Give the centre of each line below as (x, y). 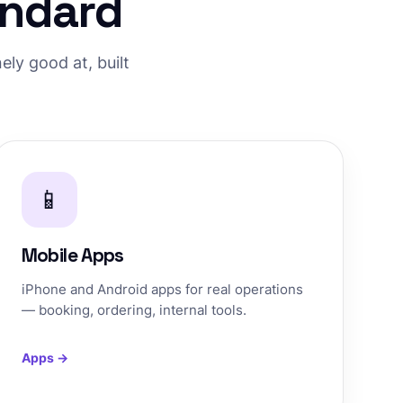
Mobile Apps (72, 255)
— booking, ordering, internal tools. (134, 310)
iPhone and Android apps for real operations (162, 289)
